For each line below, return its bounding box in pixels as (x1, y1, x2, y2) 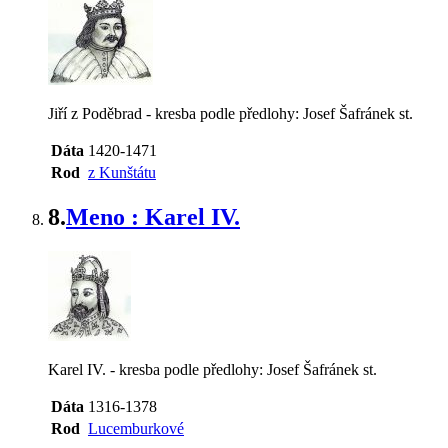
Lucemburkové (88, 420, 184, 438)
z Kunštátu (88, 163, 156, 181)
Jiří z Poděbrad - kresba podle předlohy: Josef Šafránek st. (48, 104, 413, 122)
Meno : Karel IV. (66, 204, 240, 231)
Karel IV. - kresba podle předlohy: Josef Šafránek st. (48, 361, 377, 379)
